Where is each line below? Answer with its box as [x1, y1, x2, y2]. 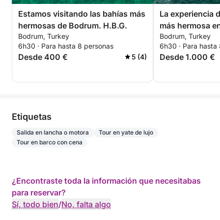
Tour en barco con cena [17, 138, 82, 146]
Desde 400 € [18, 52, 68, 62]
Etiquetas [12, 111, 52, 122]
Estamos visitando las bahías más [18, 9, 145, 19]
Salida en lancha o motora [17, 129, 89, 136]
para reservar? [12, 188, 66, 197]
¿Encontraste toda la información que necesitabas [12, 176, 201, 186]
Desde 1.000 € [160, 52, 215, 62]
